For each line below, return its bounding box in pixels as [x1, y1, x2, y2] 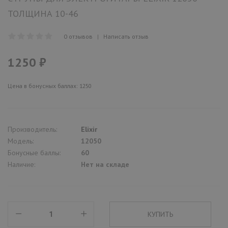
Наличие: [8, 159, 35, 169]
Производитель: [8, 124, 57, 134]
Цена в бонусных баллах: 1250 [8, 81, 92, 90]
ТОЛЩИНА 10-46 [8, 7, 78, 19]
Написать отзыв [103, 32, 149, 40]
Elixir [81, 124, 97, 134]
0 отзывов [64, 32, 93, 40]
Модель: [8, 136, 34, 146]
